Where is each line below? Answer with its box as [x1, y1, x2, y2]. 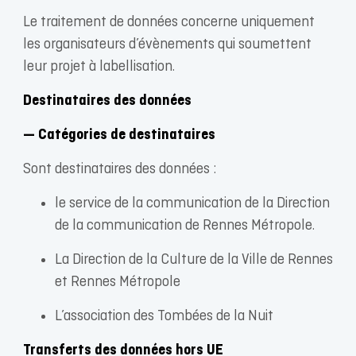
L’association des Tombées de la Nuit [54, 308, 277, 326]
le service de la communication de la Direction [54, 195, 330, 213]
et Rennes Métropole [54, 273, 180, 292]
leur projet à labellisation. [22, 58, 181, 76]
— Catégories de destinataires [22, 126, 215, 145]
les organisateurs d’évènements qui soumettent [22, 36, 311, 54]
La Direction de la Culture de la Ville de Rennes [54, 251, 333, 269]
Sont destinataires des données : [22, 161, 216, 179]
